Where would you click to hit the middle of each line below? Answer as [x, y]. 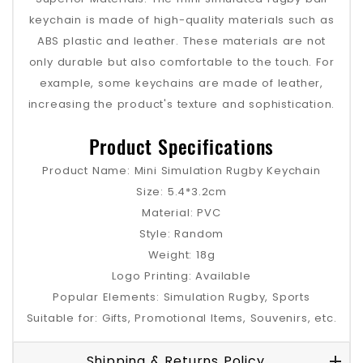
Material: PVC [181, 212]
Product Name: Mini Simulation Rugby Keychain [181, 170]
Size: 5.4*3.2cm [181, 191]
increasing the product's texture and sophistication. [181, 105]
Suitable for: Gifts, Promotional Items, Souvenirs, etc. [181, 318]
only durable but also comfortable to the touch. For [181, 62]
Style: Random [181, 233]
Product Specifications [181, 145]
